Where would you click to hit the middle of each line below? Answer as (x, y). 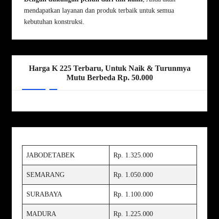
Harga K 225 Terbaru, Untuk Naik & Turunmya (109, 68)
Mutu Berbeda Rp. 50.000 (109, 78)
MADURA (41, 214)
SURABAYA (44, 195)
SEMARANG (45, 175)
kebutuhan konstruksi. (54, 22)
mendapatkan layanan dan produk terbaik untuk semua (99, 11)
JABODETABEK (51, 155)
